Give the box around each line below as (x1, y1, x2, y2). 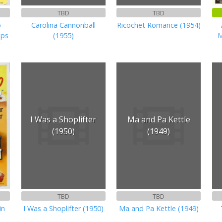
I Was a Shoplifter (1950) (23, 203, 104, 213)
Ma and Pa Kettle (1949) (118, 203, 199, 213)
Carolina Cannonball (31, 20, 96, 30)
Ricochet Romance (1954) (116, 20, 201, 30)
